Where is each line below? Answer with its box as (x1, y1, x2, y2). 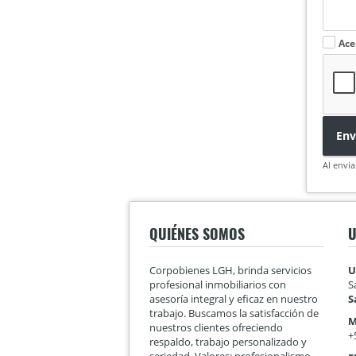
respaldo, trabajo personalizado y (149, 334, 307, 349)
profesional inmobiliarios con (149, 277, 286, 292)
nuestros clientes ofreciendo (149, 319, 283, 335)
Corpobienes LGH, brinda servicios (149, 262, 311, 277)
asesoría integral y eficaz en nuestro (149, 291, 318, 306)
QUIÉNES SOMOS (149, 222, 245, 244)
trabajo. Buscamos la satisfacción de (149, 305, 319, 320)
